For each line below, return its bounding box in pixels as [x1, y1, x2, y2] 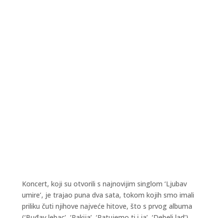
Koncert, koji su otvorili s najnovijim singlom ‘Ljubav [21, 179, 187, 189]
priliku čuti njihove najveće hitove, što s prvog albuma [21, 201, 192, 211]
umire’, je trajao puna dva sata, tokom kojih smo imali [21, 190, 194, 200]
